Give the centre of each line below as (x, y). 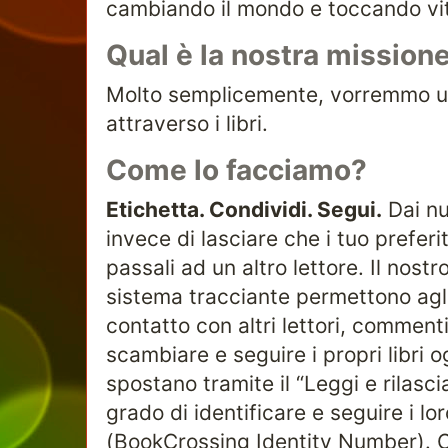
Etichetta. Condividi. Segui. (244, 209)
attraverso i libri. (187, 123)
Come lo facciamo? (236, 170)
